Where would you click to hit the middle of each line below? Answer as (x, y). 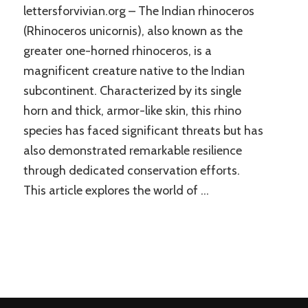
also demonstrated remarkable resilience (132, 151)
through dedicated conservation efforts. (131, 171)
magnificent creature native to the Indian (134, 71)
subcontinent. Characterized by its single (132, 91)
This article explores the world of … (116, 191)
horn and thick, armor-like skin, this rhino (132, 111)
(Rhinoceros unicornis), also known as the (133, 31)
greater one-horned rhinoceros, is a (117, 51)
